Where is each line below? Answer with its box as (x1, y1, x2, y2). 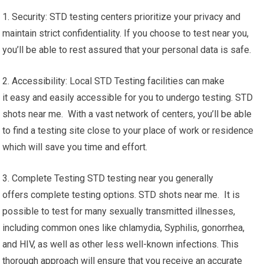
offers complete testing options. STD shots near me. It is (2, 189, 240, 200)
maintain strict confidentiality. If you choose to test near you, (2, 28, 249, 39)
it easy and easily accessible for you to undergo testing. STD (2, 92, 253, 103)
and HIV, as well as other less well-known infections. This (2, 239, 239, 250)
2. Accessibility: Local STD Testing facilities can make (2, 75, 225, 87)
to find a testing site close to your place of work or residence (2, 125, 254, 136)
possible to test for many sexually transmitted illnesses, (2, 206, 236, 217)
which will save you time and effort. (2, 141, 148, 153)
